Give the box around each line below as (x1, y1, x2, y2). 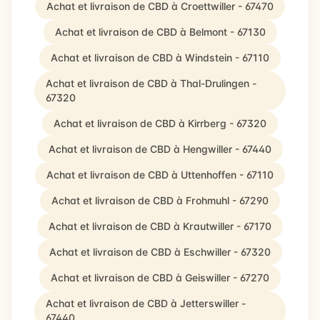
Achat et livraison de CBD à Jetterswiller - (46, 297, 246, 309)
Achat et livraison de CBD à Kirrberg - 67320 (54, 117, 266, 129)
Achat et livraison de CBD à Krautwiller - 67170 (49, 220, 271, 232)
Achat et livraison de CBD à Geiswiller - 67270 (51, 271, 269, 284)
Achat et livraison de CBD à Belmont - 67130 (54, 26, 266, 38)
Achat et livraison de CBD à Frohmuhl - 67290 (51, 194, 269, 206)
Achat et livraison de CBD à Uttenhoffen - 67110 (46, 169, 274, 181)
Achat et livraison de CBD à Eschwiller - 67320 (49, 246, 271, 258)
